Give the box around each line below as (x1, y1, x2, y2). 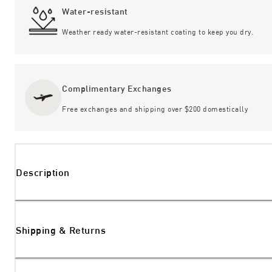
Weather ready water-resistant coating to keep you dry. (62, 27, 253, 36)
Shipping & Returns (16, 224, 106, 236)
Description (16, 166, 70, 178)
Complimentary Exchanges (62, 83, 172, 94)
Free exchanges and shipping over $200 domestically (62, 104, 248, 114)
